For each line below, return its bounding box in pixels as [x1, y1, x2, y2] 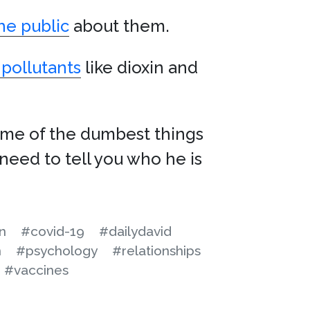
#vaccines [4, 262, 69, 277]
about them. [69, 16, 170, 36]
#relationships [112, 243, 201, 258]
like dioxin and [81, 57, 198, 77]
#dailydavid [99, 224, 172, 239]
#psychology [16, 243, 98, 258]
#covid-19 [21, 224, 84, 239]
